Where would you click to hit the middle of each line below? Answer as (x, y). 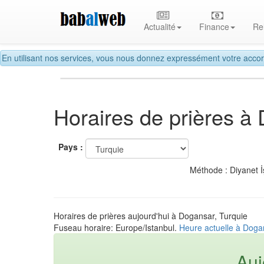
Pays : (71, 147)
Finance (214, 27)
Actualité (160, 27)
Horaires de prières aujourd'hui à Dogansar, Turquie (151, 215)
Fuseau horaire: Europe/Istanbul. (116, 227)
